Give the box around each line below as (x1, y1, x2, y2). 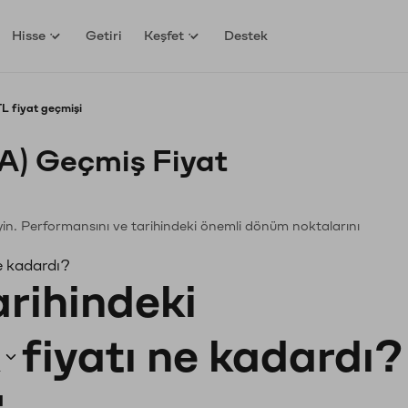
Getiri (86, 28, 123, 43)
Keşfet (144, 28, 185, 43)
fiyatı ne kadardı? (22, 333, 403, 381)
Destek (224, 28, 269, 43)
